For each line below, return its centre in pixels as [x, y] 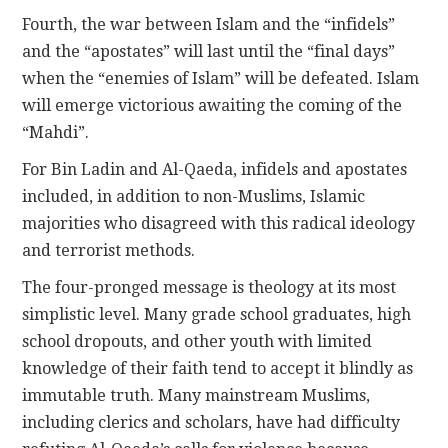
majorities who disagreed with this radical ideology [219, 224]
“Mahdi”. [56, 133]
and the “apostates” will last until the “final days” [209, 52]
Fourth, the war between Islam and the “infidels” [209, 25]
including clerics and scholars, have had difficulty [211, 423]
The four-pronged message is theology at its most [209, 288]
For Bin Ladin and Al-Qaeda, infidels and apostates [215, 170]
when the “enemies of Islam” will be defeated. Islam [221, 79]
